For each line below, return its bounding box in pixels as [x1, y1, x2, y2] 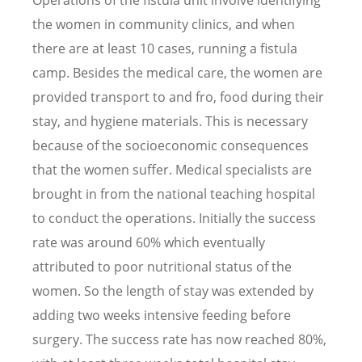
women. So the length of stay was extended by [32, 281, 314, 300]
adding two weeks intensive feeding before [32, 305, 291, 324]
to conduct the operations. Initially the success [32, 208, 316, 227]
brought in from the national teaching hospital [32, 184, 315, 203]
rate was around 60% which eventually [32, 233, 265, 251]
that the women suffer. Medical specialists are [32, 160, 312, 179]
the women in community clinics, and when [32, 15, 295, 33]
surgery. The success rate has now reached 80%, [32, 330, 326, 348]
